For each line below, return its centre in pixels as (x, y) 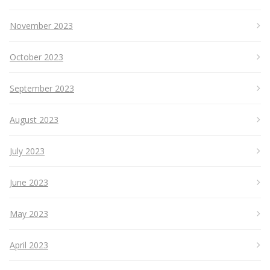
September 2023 (42, 89)
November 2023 (41, 26)
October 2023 (36, 57)
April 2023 (29, 245)
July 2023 (27, 151)
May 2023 (29, 214)
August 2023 (34, 120)
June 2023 (29, 183)
